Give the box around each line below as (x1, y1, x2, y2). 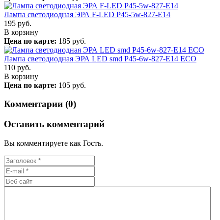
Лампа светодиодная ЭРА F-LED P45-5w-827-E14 (4, 10, 170, 19)
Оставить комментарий (4, 119, 105, 130)
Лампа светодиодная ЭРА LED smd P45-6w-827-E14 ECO (4, 54, 196, 63)
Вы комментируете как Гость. (4, 138, 103, 147)
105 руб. (56, 81, 86, 89)
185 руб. (56, 36, 86, 45)
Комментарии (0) (4, 99, 76, 110)
